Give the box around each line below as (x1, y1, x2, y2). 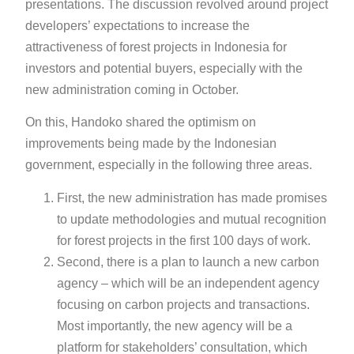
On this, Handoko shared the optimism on (25, 115, 257, 130)
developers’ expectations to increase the (25, 19, 250, 33)
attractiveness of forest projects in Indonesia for (25, 40, 288, 55)
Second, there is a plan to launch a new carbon (57, 254, 320, 269)
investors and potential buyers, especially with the (25, 62, 303, 76)
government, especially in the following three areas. (25, 158, 316, 172)
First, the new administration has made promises (57, 190, 328, 205)
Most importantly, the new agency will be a (57, 318, 293, 333)
